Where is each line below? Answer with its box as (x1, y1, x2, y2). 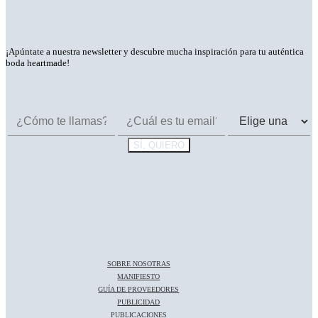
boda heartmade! (6, 58, 70, 69)
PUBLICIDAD (117, 298, 160, 307)
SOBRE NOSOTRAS (106, 260, 170, 268)
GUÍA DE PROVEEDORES (98, 285, 180, 294)
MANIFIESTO (117, 273, 160, 281)
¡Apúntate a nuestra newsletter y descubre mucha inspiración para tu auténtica (6, 47, 304, 57)
